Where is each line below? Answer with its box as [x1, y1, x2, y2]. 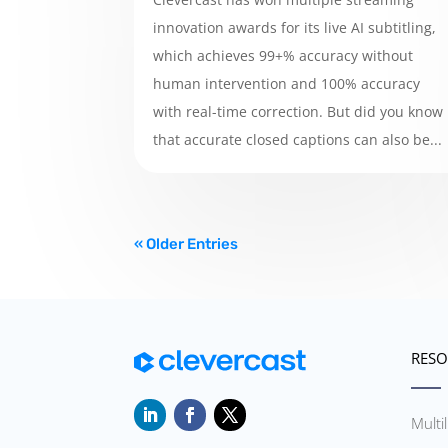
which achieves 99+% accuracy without [153, 45, 414, 65]
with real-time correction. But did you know [153, 101, 444, 121]
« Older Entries [134, 235, 239, 254]
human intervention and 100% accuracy [153, 73, 421, 93]
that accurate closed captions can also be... [153, 129, 443, 149]
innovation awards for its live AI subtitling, [153, 17, 437, 37]
